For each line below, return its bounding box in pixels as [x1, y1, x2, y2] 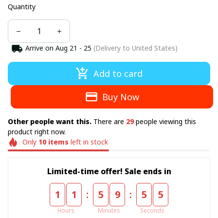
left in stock [68, 137, 108, 146]
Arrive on [25, 43, 54, 53]
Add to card [93, 68, 143, 79]
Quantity [8, 2, 36, 11]
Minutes [98, 206, 120, 215]
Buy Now [102, 91, 140, 103]
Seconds [140, 206, 164, 215]
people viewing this [134, 117, 196, 126]
